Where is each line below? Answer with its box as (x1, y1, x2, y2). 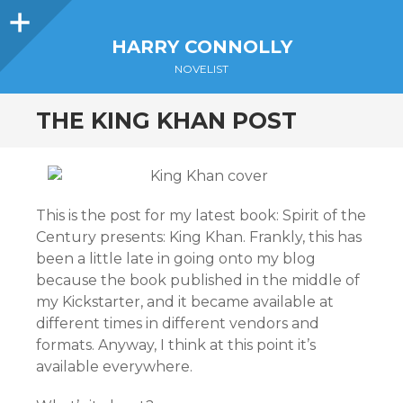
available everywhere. (36, 358, 193, 375)
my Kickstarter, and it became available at (36, 293, 334, 310)
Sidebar (35, 8, 90, 25)
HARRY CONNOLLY (111, 36, 292, 58)
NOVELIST (175, 62, 228, 76)
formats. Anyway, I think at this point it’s (36, 336, 316, 354)
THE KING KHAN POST (36, 107, 297, 134)
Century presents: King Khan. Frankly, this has (36, 228, 362, 246)
